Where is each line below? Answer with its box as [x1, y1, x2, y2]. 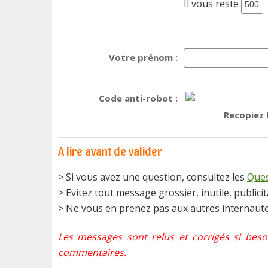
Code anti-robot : [99, 92, 178, 104]
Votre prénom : [109, 51, 178, 63]
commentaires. [58, 246, 126, 259]
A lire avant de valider [58, 144, 162, 158]
